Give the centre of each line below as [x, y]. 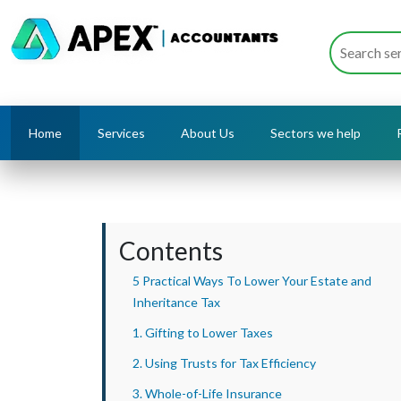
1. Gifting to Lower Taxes [203, 333]
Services [121, 133]
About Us [208, 133]
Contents [171, 251]
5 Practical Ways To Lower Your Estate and [252, 281]
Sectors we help [316, 133]
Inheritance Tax [176, 302]
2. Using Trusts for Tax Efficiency [224, 363]
